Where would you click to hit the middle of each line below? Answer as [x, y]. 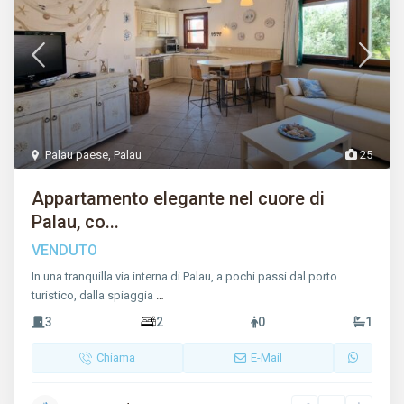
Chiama [115, 358]
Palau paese [77, 155]
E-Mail [266, 358]
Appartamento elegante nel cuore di [179, 199]
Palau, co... [76, 222]
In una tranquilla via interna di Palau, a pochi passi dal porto [185, 277]
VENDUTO [65, 251]
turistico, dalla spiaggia [94, 296]
